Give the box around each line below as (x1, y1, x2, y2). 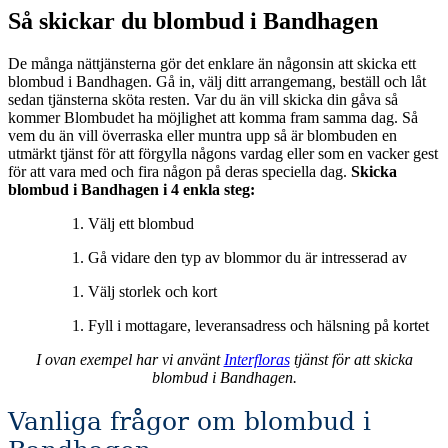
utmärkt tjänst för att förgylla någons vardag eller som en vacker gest (8, 144, 438, 162)
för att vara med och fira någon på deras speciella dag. (8, 162, 351, 180)
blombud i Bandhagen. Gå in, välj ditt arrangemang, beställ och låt (8, 72, 426, 90)
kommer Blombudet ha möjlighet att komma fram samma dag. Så (8, 108, 402, 126)
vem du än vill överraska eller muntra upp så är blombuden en (8, 126, 397, 144)
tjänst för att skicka (289, 350, 413, 368)
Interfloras (223, 350, 290, 368)
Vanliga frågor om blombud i (8, 407, 371, 437)
